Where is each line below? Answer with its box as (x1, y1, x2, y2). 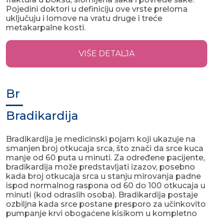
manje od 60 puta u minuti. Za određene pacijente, (6, 153, 205, 163)
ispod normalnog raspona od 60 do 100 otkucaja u (6, 181, 205, 191)
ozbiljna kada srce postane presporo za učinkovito (6, 199, 206, 209)
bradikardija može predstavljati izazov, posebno (6, 162, 195, 172)
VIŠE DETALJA (79, 49, 134, 59)
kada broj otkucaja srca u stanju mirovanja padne (6, 172, 201, 181)
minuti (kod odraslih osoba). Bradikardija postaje (6, 190, 198, 200)
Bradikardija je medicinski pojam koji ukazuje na (6, 134, 196, 144)
